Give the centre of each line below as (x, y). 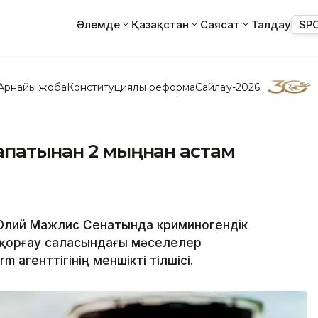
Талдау (271, 24)
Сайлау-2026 (227, 87)
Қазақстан (160, 24)
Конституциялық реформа (131, 87)
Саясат (220, 24)
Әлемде (98, 24)
